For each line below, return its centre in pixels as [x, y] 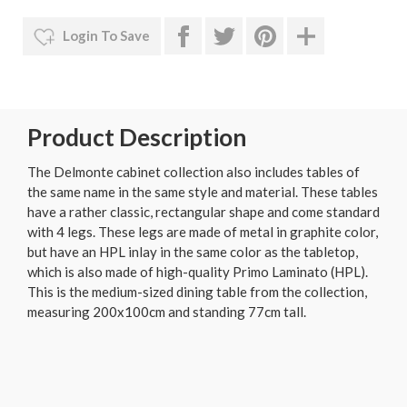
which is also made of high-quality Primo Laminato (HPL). [198, 271]
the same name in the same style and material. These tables [203, 191]
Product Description [137, 138]
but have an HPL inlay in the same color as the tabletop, [193, 251]
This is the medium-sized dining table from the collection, [197, 291]
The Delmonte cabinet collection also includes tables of [194, 171]
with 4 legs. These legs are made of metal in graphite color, [203, 231]
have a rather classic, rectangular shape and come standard [203, 211]
